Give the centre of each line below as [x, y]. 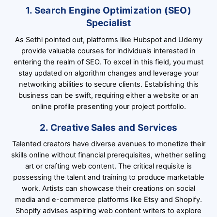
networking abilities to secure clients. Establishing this [108, 84]
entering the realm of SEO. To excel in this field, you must [108, 62]
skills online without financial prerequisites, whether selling [108, 155]
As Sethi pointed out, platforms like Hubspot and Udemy [108, 39]
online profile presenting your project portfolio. [108, 106]
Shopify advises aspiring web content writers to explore [108, 211]
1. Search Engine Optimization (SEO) [108, 11]
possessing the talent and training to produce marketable [108, 178]
